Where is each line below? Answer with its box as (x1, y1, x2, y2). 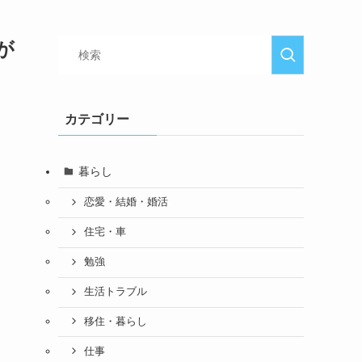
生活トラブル (83, 286, 147, 298)
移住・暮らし (83, 315, 147, 327)
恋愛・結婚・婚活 (83, 196, 168, 208)
